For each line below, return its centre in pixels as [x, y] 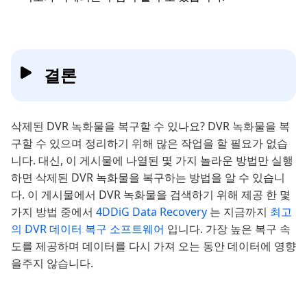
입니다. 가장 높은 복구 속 [229, 229]
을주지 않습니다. [52, 263]
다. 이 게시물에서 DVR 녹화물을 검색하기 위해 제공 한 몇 [151, 194]
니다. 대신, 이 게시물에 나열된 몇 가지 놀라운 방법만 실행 [152, 160]
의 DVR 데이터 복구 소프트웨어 [89, 229]
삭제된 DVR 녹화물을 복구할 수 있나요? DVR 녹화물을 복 [150, 126]
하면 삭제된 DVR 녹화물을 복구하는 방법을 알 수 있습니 [148, 177]
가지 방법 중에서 [53, 211]
